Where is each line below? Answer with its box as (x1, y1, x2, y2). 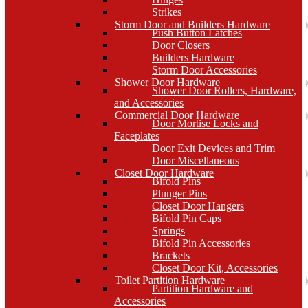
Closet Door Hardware (115, 167, 214, 179)
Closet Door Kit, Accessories (152, 262, 278, 274)
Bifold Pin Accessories (152, 237, 250, 249)
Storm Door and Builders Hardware (115, 19, 270, 30)
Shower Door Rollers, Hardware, (152, 85, 296, 96)
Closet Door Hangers (152, 200, 244, 212)
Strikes (152, 6, 181, 18)
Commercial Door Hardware (115, 109, 239, 121)
